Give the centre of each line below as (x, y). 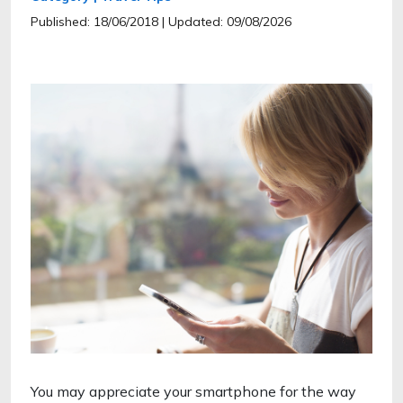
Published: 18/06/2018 (94, 22)
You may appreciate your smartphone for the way (193, 391)
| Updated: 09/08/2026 (227, 22)
